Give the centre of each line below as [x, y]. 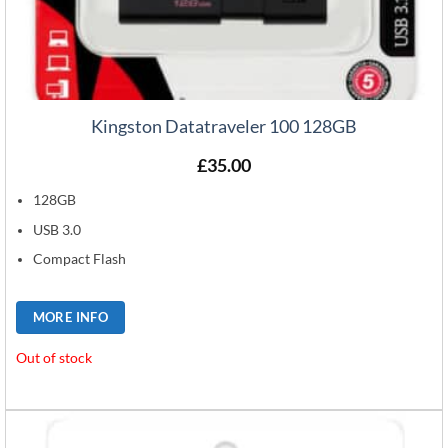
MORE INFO [70, 316]
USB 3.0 [57, 229]
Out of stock [53, 358]
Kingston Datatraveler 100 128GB [224, 125]
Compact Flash [80, 258]
